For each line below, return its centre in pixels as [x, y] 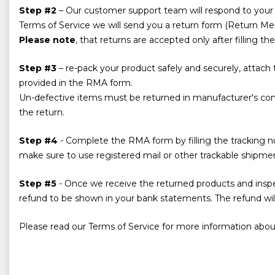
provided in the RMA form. [76, 83]
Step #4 [38, 140]
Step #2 [38, 10]
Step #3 [38, 68]
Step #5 [38, 183]
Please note [47, 40]
